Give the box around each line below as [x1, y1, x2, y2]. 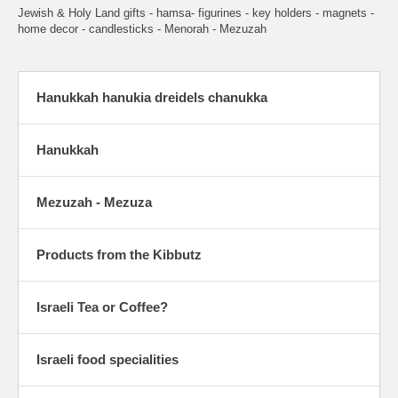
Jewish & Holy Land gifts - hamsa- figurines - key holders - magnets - [18, 6, 374, 20]
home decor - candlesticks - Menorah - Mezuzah [18, 22, 267, 36]
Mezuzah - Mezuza [36, 195, 152, 211]
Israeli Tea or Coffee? [36, 299, 168, 315]
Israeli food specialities [36, 352, 179, 368]
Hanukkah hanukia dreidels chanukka [36, 90, 267, 106]
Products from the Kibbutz [36, 247, 202, 263]
